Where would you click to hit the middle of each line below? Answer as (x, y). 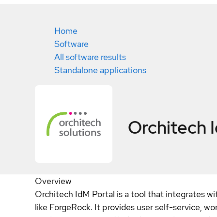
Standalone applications (100, 70)
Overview (53, 181)
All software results (90, 57)
